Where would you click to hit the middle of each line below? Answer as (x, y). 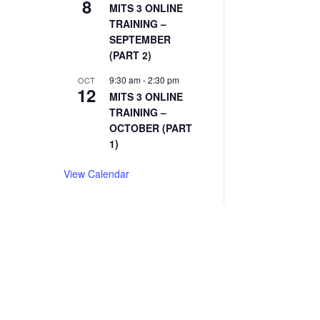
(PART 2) (131, 55)
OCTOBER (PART (151, 127)
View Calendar (97, 173)
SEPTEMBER (140, 39)
